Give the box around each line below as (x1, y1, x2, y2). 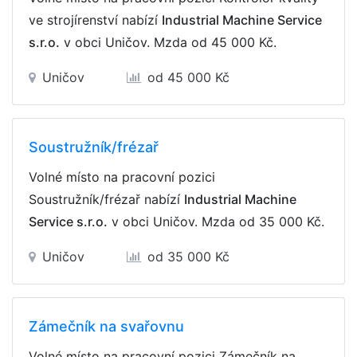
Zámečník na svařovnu (29, 318, 184, 335)
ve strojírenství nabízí (29, 12, 162, 28)
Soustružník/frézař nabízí (29, 191, 184, 207)
